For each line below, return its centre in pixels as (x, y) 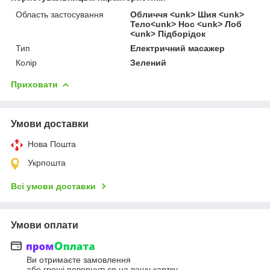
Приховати (34, 84)
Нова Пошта (52, 144)
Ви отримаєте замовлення (79, 260)
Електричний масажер (178, 48)
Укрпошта (47, 162)
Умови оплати (45, 225)
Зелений (149, 62)
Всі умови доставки (53, 186)
